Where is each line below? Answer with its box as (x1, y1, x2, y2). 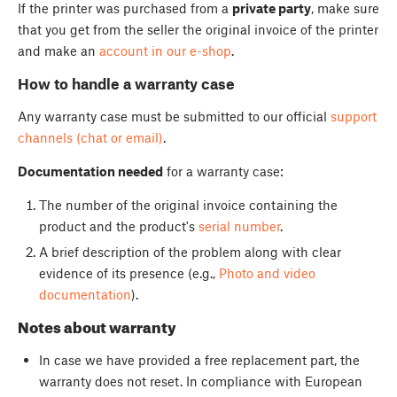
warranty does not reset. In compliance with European (38, 373, 362, 390)
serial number (198, 218, 280, 235)
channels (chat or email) (18, 129, 163, 146)
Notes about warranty (18, 317, 176, 336)
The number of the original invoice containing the (38, 197, 338, 214)
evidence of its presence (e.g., (38, 264, 219, 281)
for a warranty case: (163, 163, 284, 180)
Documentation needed (18, 163, 163, 180)
